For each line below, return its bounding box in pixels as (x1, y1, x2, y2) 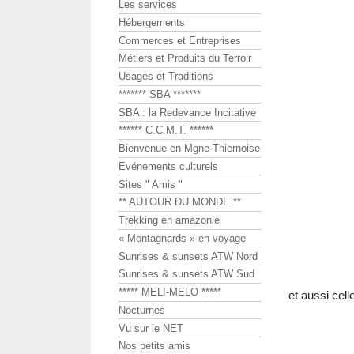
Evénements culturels (119, 160, 218, 172)
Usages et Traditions (119, 70, 213, 83)
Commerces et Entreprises (119, 34, 241, 47)
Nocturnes (119, 303, 165, 316)
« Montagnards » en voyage (119, 232, 246, 244)
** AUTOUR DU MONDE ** (119, 196, 241, 209)
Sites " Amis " (119, 178, 183, 190)
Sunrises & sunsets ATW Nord (119, 250, 258, 262)
